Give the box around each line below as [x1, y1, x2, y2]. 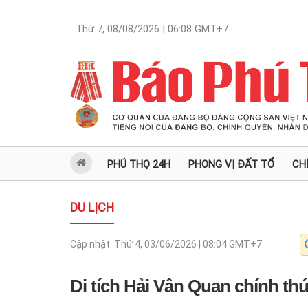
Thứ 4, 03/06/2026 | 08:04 [114, 239, 227, 250]
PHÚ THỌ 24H [107, 158, 170, 170]
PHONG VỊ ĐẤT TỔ [188, 158, 274, 170]
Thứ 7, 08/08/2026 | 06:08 [76, 23, 192, 35]
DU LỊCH [70, 200, 114, 214]
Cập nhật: [70, 239, 114, 250]
